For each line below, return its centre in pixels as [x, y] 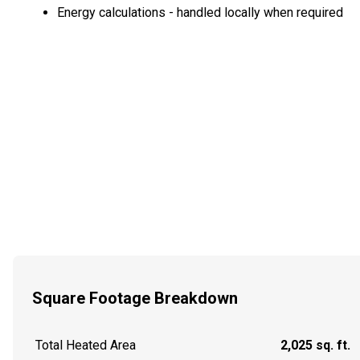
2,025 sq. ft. [315, 346]
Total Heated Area [86, 346]
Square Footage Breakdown [135, 298]
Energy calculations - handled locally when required [200, 12]
